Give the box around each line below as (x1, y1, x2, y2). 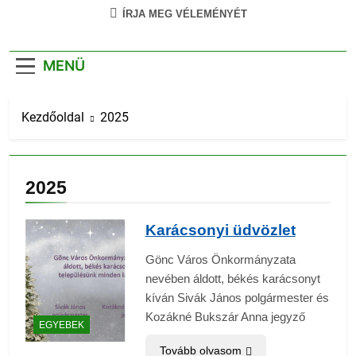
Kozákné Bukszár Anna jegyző (145, 310, 305, 324)
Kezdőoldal (21, 110, 84, 126)
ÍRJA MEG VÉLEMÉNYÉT (122, 8, 247, 21)
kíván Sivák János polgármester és (145, 291, 329, 305)
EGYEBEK (39, 319, 84, 331)
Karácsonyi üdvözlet (145, 222, 296, 239)
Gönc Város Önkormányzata (145, 253, 296, 267)
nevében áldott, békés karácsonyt (145, 272, 320, 286)
